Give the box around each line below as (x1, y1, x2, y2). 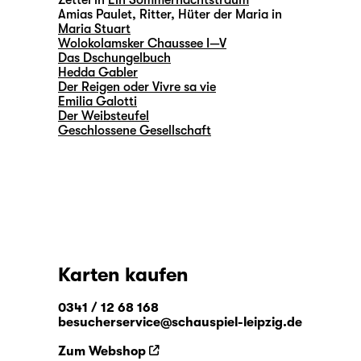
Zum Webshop (58, 344, 146, 359)
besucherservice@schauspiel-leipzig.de (58, 315, 302, 330)
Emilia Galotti (58, 94, 137, 110)
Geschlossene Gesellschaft (58, 123, 211, 139)
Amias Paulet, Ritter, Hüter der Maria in (58, 7, 282, 23)
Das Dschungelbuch (58, 51, 171, 66)
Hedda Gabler (58, 65, 138, 81)
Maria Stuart (58, 22, 131, 37)
